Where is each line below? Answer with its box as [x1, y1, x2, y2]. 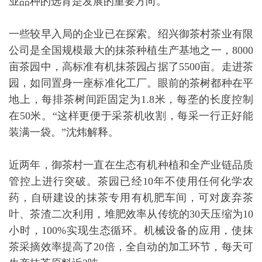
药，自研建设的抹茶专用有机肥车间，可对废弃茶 [9, 192, 253, 204]
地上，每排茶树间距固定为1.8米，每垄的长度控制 [9, 94, 253, 105]
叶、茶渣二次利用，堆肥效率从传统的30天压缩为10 [9, 208, 253, 220]
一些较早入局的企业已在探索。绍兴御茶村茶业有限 [9, 28, 253, 40]
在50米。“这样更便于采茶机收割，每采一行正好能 [9, 110, 253, 122]
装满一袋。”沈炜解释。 [9, 126, 119, 138]
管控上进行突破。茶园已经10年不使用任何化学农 [9, 175, 253, 187]
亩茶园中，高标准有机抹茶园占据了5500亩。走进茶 [9, 61, 253, 73]
